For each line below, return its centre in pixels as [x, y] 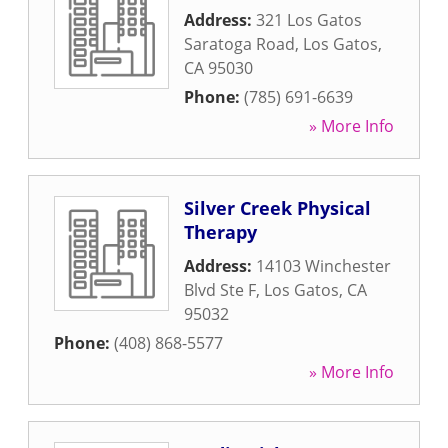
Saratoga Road [239, 44]
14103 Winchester [323, 266]
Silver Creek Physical [277, 208]
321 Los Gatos [309, 20]
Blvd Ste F [220, 290]
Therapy [220, 232]
